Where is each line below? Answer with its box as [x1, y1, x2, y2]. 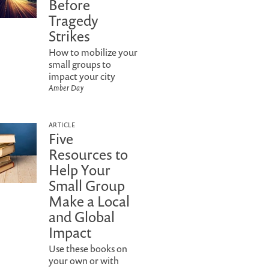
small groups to [49, 58, 111, 71]
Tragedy [49, 11, 98, 30]
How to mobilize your [49, 46, 138, 59]
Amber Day [49, 82, 84, 93]
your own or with [49, 254, 119, 267]
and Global [49, 207, 115, 226]
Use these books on [49, 242, 127, 255]
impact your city [49, 70, 115, 83]
